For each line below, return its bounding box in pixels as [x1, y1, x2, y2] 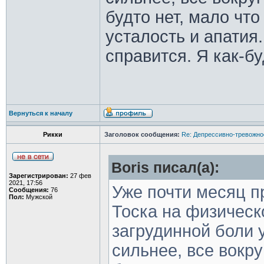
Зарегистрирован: [8, 172, 68, 179]
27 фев [68, 172, 91, 179]
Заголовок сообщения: [104, 131, 180, 138]
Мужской [24, 193, 52, 200]
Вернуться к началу [8, 110, 72, 117]
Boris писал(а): [111, 160, 219, 176]
